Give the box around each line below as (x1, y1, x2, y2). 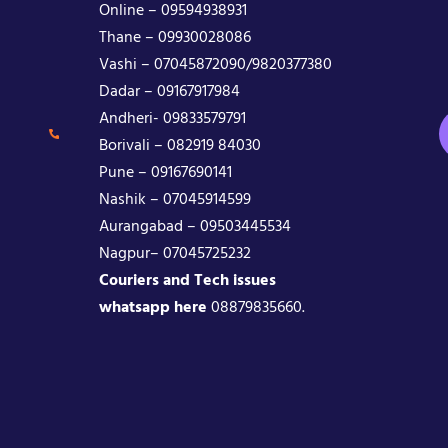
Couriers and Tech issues (99, 266, 277, 293)
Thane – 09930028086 (99, 23, 252, 50)
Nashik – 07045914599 (99, 185, 252, 212)
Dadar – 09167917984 (99, 77, 241, 104)
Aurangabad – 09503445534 (99, 212, 292, 239)
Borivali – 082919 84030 (99, 131, 262, 158)
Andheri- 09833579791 (99, 104, 247, 131)
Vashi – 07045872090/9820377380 (99, 50, 333, 77)
